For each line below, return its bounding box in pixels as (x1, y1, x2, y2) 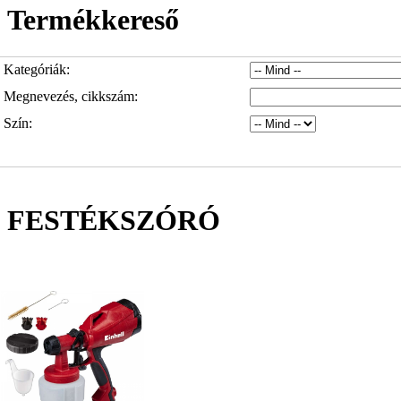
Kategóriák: (4, 61, 70, 77)
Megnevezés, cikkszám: (4, 88, 138, 104)
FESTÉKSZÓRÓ (7, 204, 220, 237)
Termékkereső (7, 4, 179, 37)
